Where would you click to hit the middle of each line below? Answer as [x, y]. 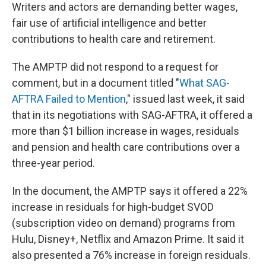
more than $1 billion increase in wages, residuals [126, 131]
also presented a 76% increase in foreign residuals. [131, 255]
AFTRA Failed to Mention [69, 99]
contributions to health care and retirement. [114, 39]
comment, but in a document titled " [96, 83]
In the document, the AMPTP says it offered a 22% [130, 191]
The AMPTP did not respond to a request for [115, 66]
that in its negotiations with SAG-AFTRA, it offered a [132, 115]
